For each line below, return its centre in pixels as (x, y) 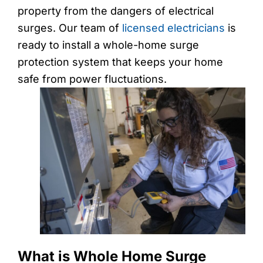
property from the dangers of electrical (116, 11)
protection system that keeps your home (120, 62)
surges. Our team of (70, 28)
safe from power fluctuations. (92, 79)
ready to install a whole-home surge (108, 45)
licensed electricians (173, 28)
